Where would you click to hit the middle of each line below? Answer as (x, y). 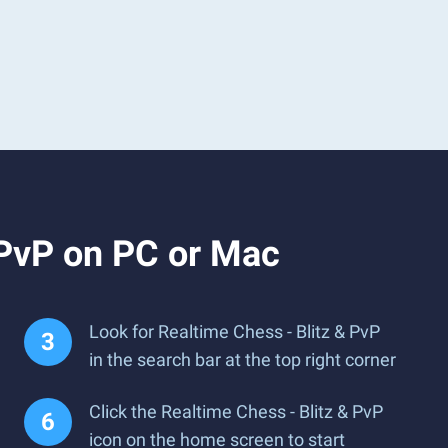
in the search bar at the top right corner (242, 359)
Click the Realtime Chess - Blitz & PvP (236, 411)
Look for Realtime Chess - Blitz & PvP (234, 331)
